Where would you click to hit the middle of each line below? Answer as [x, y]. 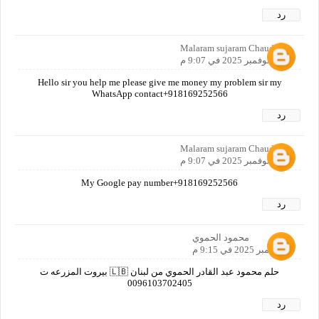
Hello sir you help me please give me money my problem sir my [159, 82]
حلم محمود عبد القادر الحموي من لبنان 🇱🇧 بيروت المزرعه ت [75, 271]
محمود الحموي [221, 237]
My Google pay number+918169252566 [159, 182]
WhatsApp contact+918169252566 [159, 93]
